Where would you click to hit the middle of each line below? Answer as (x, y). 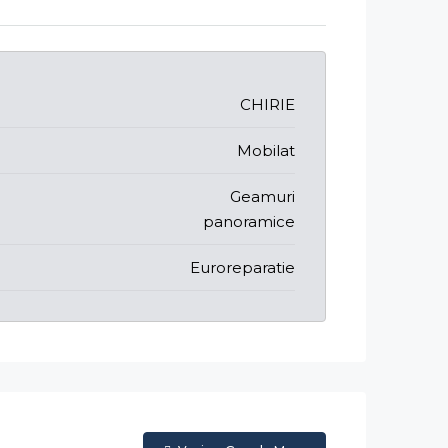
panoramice (249, 221)
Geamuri (262, 196)
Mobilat (266, 150)
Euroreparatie (242, 267)
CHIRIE (267, 104)
